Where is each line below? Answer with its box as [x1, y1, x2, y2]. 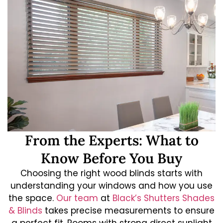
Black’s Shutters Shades [112, 192, 215, 205]
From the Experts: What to [24, 131, 199, 150]
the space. [8, 192, 56, 205]
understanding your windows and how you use [10, 180, 213, 192]
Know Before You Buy [41, 149, 182, 168]
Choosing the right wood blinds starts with [20, 167, 203, 180]
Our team [56, 192, 98, 205]
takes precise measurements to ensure [42, 205, 215, 217]
